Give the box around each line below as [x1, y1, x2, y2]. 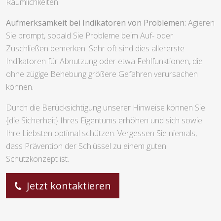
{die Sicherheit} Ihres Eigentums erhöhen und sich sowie [6, 114, 202, 126]
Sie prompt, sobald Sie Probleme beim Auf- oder [6, 30, 173, 41]
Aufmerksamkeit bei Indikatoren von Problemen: [6, 17, 186, 28]
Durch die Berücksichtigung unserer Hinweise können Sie [6, 102, 205, 113]
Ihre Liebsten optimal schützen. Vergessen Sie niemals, [6, 127, 197, 139]
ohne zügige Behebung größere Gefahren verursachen [6, 68, 198, 79]
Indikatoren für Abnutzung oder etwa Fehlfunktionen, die [6, 55, 203, 67]
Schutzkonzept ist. [6, 153, 69, 164]
